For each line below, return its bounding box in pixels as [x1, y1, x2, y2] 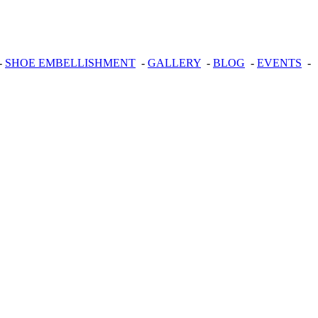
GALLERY [148, 56, 201, 69]
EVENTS [257, 56, 302, 69]
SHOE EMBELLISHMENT [5, 56, 136, 69]
